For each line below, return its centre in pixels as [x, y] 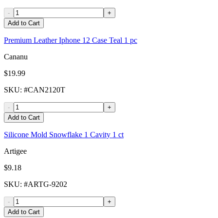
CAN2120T [46, 90]
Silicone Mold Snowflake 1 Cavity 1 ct [64, 135]
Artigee [15, 151]
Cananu [16, 57]
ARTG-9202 [47, 184]
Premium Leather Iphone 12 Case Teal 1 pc [71, 40]
